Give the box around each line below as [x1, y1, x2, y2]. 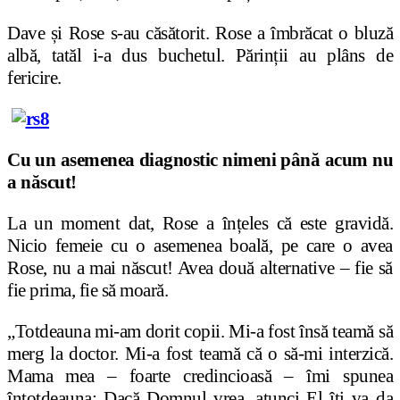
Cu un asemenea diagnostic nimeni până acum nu [7, 149, 393, 171]
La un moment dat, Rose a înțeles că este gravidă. [7, 212, 393, 235]
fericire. [7, 67, 62, 89]
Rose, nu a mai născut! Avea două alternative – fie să [7, 257, 393, 279]
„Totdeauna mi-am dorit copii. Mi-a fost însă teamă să [7, 321, 393, 343]
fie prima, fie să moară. [7, 279, 168, 302]
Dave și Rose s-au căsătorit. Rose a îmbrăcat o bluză [7, 22, 393, 45]
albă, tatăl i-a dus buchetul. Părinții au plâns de [7, 45, 393, 67]
